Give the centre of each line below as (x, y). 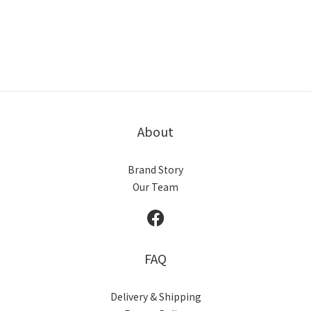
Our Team (155, 187)
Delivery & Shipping (155, 296)
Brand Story (155, 169)
